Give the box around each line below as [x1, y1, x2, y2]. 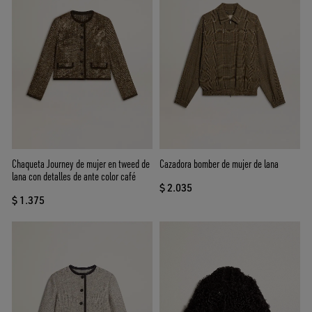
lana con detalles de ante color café [12, 169, 136, 184]
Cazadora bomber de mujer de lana [159, 157, 279, 171]
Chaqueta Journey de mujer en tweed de [12, 157, 150, 171]
